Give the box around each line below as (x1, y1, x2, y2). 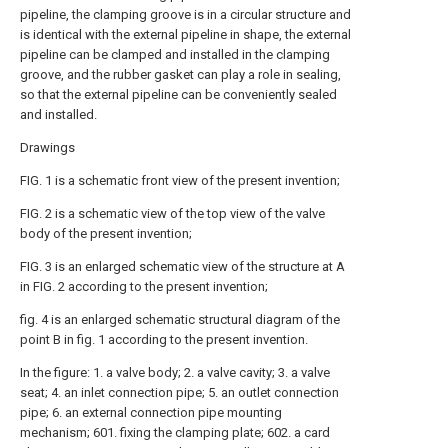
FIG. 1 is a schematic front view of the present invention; (20, 173, 340, 188)
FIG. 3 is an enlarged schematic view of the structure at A (20, 259, 345, 274)
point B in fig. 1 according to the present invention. (20, 332, 308, 347)
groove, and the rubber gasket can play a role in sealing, (20, 67, 341, 82)
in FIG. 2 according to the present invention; (20, 279, 268, 294)
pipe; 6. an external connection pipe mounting (20, 405, 282, 420)
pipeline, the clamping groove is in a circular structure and (20, 7, 351, 22)
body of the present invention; (20, 226, 192, 241)
